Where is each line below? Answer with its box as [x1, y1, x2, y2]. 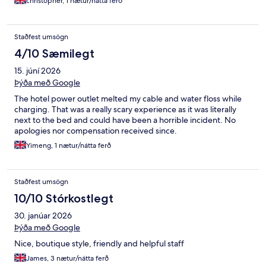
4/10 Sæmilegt [14, 46, 94, 61]
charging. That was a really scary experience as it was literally [14, 104, 236, 115]
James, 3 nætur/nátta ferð [26, 254, 109, 264]
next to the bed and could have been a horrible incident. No [14, 115, 236, 126]
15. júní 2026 [14, 65, 61, 77]
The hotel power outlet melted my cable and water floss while [14, 93, 242, 104]
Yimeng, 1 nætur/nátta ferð [26, 141, 111, 151]
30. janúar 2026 [14, 210, 72, 221]
